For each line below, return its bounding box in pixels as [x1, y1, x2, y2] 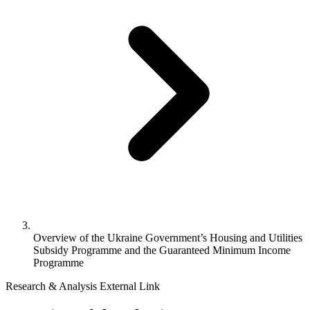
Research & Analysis [6, 280, 97, 293]
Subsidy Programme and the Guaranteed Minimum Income [33, 244, 291, 257]
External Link [100, 280, 160, 293]
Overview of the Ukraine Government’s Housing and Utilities [33, 232, 302, 244]
